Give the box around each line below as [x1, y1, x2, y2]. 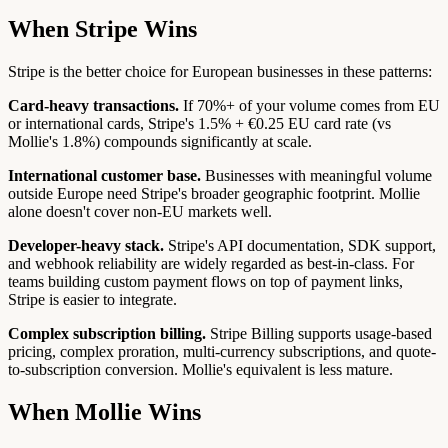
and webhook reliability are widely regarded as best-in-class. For [8, 255, 414, 273]
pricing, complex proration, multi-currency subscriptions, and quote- [8, 343, 436, 361]
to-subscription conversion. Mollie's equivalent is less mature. [8, 361, 393, 379]
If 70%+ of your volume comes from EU [179, 97, 440, 115]
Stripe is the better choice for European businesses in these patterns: [8, 63, 432, 81]
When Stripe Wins [8, 16, 197, 43]
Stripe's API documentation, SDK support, [164, 237, 436, 255]
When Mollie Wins [8, 398, 201, 425]
